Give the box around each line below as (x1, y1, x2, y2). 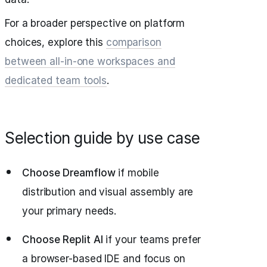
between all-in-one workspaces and (5, 55, 175, 67)
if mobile (115, 167, 159, 179)
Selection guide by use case (5, 129, 200, 147)
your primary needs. (22, 205, 117, 217)
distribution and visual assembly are (22, 186, 194, 198)
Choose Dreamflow (22, 167, 116, 179)
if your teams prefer (103, 234, 201, 246)
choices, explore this (5, 36, 106, 48)
